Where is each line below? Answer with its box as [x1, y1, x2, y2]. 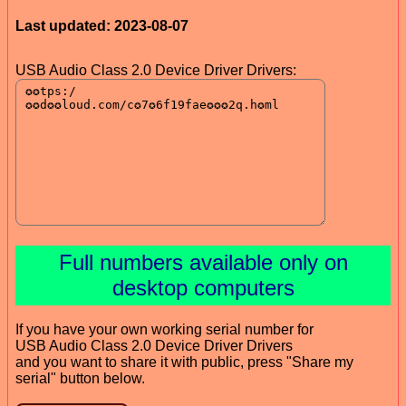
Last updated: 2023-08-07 [15, 17, 188, 34]
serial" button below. [15, 370, 145, 386]
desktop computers [111, 275, 295, 300]
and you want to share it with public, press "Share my [15, 353, 353, 370]
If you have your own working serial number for [15, 321, 314, 337]
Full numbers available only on [58, 249, 348, 275]
